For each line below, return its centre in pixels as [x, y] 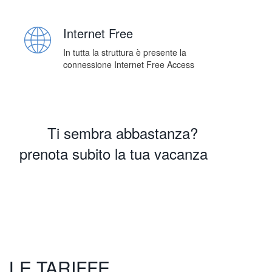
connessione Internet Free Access [129, 65]
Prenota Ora [118, 191]
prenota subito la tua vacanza [113, 154]
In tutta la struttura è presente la [125, 53]
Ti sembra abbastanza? [122, 133]
